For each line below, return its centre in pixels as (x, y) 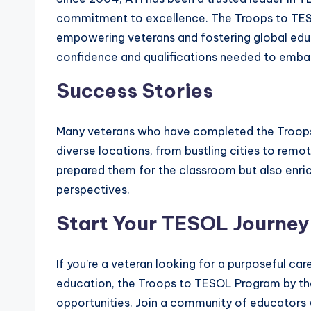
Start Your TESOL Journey (183, 223)
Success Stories (135, 90)
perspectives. (93, 189)
